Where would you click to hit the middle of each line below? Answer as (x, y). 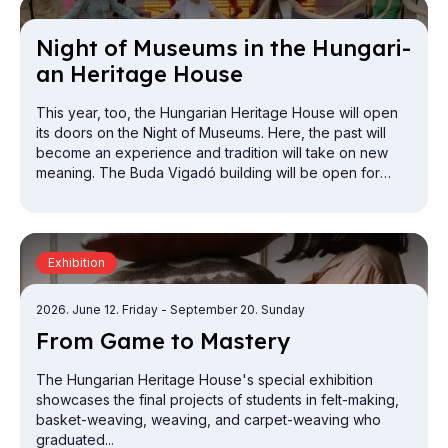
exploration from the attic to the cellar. (160, 193)
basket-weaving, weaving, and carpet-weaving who (208, 420)
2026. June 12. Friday (98, 310)
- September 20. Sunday (233, 310)
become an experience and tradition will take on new (212, 153)
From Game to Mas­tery (163, 341)
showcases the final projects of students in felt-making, (217, 400)
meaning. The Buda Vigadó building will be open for (208, 173)
